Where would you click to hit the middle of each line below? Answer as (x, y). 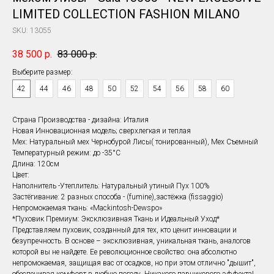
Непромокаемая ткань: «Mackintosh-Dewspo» (87, 208)
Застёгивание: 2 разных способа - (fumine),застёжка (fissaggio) (118, 197)
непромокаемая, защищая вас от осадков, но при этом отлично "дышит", (134, 263)
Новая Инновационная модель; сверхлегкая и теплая (102, 131)
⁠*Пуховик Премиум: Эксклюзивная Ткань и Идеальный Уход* (116, 219)
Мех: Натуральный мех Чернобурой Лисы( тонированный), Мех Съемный (135, 142)
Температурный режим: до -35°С (66, 153)
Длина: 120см (36, 164)
